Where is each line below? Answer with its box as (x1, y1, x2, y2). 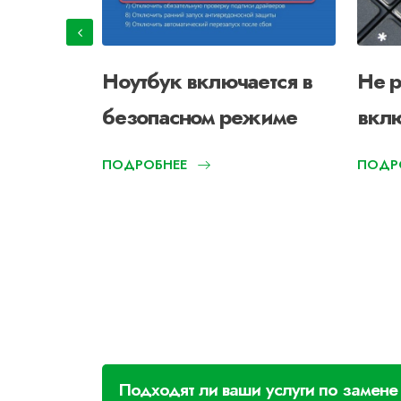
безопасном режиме (102, 101, 297, 133)
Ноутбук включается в (102, 65, 312, 98)
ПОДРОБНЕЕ (102, 156, 187, 175)
